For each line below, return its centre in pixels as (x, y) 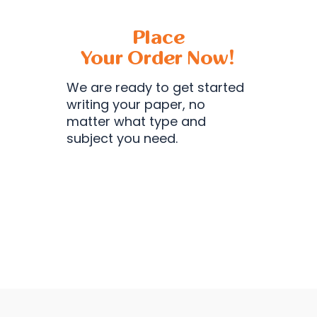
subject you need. (122, 138)
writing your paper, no (136, 104)
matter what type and (136, 121)
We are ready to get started (155, 87)
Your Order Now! (158, 58)
